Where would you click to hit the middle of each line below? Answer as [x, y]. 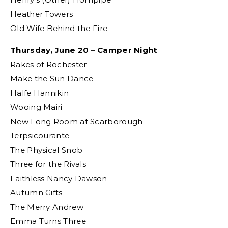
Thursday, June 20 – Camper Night [87, 50]
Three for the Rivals [48, 164]
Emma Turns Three [48, 221]
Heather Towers [42, 14]
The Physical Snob [47, 150]
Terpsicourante [40, 136]
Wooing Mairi [36, 107]
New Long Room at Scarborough [77, 121]
